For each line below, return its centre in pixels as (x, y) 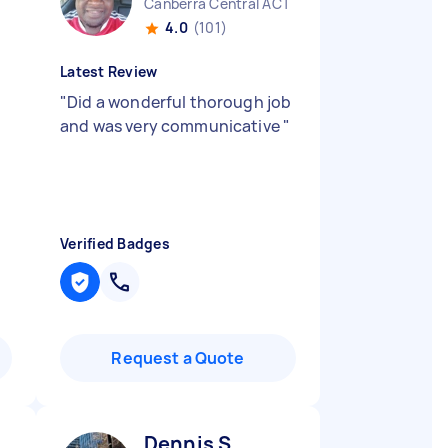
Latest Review (109, 71)
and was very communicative (172, 126)
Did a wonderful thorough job (179, 102)
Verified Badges (115, 243)
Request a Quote (178, 358)
